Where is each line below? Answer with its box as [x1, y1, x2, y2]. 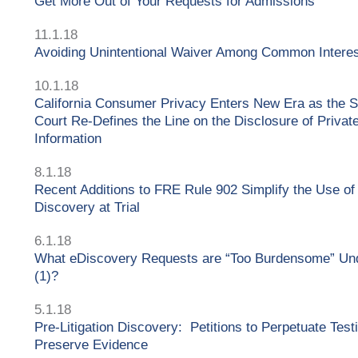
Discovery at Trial [34, 199, 140, 215]
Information [34, 130, 101, 146]
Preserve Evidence [34, 336, 148, 352]
